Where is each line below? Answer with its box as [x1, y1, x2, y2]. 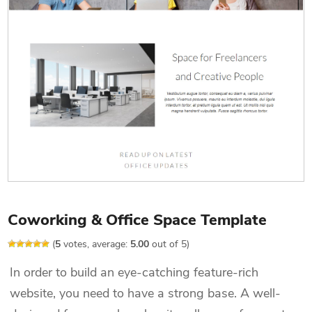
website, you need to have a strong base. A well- [10, 285, 281, 302]
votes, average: [61, 237, 131, 251]
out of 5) [149, 237, 190, 251]
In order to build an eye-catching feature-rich [10, 264, 259, 281]
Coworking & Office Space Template [8, 210, 267, 231]
